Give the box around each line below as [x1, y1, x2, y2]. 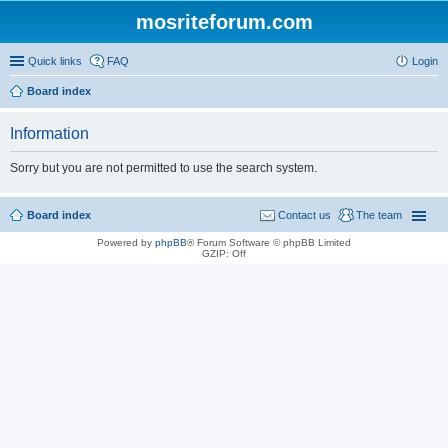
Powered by [97, 237, 155, 248]
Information [10, 125, 89, 142]
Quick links [28, 55, 82, 67]
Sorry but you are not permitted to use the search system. [10, 161, 317, 175]
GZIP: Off [202, 248, 246, 259]
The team [356, 209, 402, 221]
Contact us [278, 209, 331, 221]
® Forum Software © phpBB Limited [187, 237, 351, 248]
